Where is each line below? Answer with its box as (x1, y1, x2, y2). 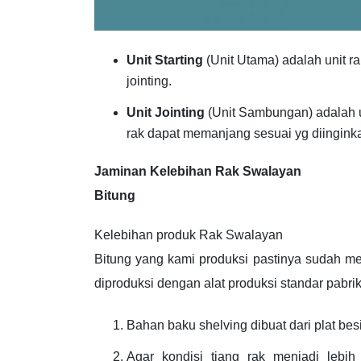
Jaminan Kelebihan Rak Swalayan (94, 164, 301, 179)
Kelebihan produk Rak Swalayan (94, 228, 283, 243)
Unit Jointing (127, 105, 205, 119)
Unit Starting (127, 53, 203, 68)
